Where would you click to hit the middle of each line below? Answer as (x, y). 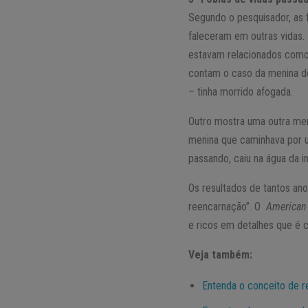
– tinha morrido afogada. (241, 92)
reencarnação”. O (228, 207)
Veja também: (221, 255)
